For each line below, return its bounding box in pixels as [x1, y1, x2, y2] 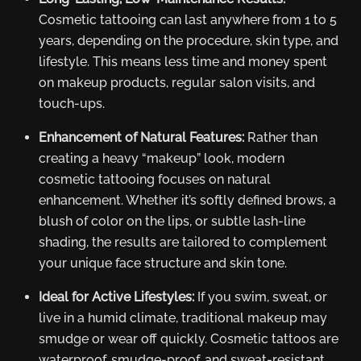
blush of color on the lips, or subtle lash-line [39, 214, 305, 230]
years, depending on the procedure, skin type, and [39, 33, 338, 49]
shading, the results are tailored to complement [39, 234, 327, 251]
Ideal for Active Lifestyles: [39, 289, 194, 305]
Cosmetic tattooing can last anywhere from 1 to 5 [39, 12, 337, 28]
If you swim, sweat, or [194, 289, 327, 305]
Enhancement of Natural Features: [39, 130, 244, 146]
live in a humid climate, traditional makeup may [39, 310, 327, 326]
